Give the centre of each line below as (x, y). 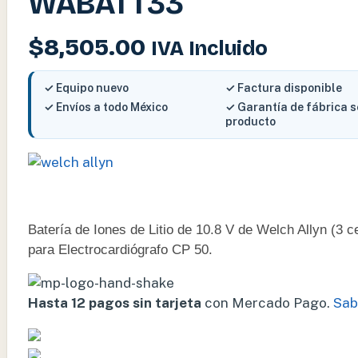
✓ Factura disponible (284, 88)
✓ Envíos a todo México (106, 107)
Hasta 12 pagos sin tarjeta (115, 303)
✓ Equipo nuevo (86, 88)
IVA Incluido (209, 49)
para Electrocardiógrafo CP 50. (120, 250)
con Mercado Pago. (266, 303)
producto (251, 122)
